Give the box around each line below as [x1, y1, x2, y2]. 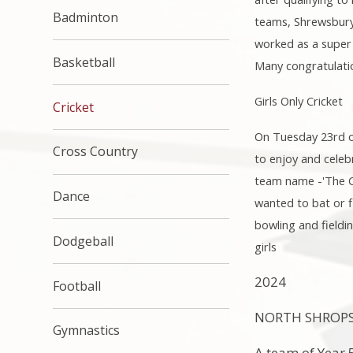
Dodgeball [53, 232, 114, 250]
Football [53, 277, 102, 295]
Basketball [53, 53, 116, 71]
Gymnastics [53, 321, 121, 340]
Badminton [53, 8, 119, 26]
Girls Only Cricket [255, 93, 344, 109]
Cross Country [53, 143, 139, 161]
